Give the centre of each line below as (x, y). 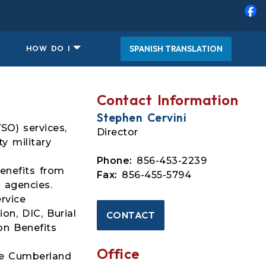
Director (117, 132)
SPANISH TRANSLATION (176, 48)
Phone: (114, 161)
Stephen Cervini (142, 118)
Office (118, 253)
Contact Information (167, 100)
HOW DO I (48, 48)
